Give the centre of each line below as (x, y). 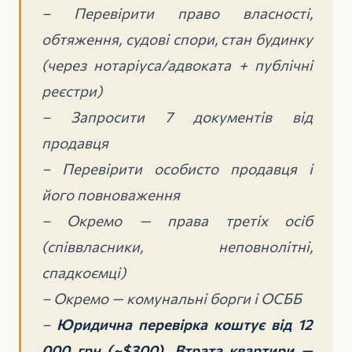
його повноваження (111, 194)
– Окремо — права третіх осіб (177, 220)
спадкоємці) (84, 272)
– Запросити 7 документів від (177, 116)
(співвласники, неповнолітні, (177, 246)
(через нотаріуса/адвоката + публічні (177, 64)
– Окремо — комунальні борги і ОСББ (172, 298)
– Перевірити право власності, (177, 13)
